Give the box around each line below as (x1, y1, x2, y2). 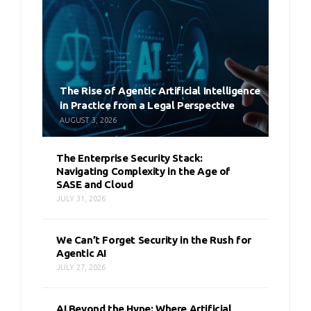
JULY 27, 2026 (56, 263, 106, 272)
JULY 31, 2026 (56, 194, 106, 203)
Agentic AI (56, 247, 106, 260)
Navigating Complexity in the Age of (56, 165, 231, 178)
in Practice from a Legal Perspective (60, 99, 235, 112)
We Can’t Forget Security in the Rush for (56, 234, 252, 246)
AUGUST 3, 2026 (60, 116, 117, 125)
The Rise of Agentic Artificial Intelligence (60, 85, 260, 97)
